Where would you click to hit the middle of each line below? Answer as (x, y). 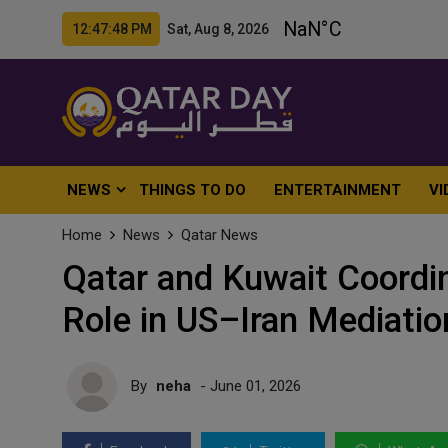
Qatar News (219, 235)
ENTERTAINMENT (338, 190)
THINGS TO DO (193, 190)
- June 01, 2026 (248, 385)
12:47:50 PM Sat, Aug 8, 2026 (170, 29)
